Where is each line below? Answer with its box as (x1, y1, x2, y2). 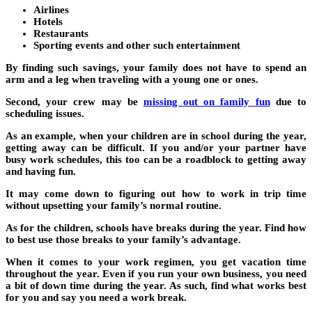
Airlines (33, 4, 69, 16)
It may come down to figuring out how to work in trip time (6, 188, 306, 200)
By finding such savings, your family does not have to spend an (6, 62, 306, 74)
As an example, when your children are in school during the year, (6, 130, 306, 142)
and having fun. (6, 166, 76, 178)
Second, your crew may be (6, 96, 143, 108)
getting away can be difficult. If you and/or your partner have (6, 142, 306, 154)
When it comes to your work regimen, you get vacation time (6, 256, 306, 268)
